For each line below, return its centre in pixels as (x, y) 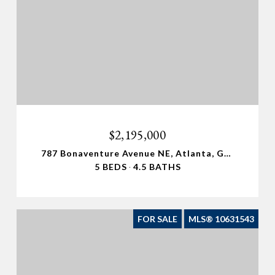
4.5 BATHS (157, 167)
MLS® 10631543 (221, 219)
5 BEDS (110, 167)
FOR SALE (157, 219)
